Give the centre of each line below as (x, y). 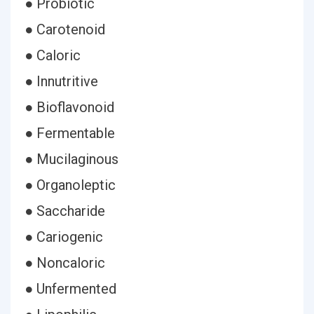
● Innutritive (61, 81)
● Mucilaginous (71, 159)
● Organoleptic (70, 185)
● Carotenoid (65, 29)
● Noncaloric (65, 263)
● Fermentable (70, 133)
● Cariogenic (64, 237)
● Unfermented (70, 289)
